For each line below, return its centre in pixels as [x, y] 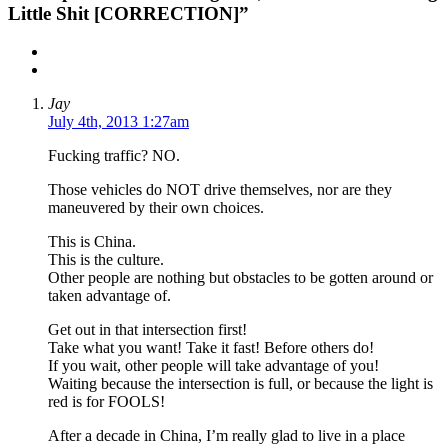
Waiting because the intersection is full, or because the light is [240, 384]
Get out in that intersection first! [147, 330]
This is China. [92, 242]
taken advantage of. [109, 296]
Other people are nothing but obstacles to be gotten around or [240, 278]
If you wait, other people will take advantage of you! [213, 366]
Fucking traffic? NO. [114, 156]
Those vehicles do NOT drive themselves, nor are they [220, 190]
